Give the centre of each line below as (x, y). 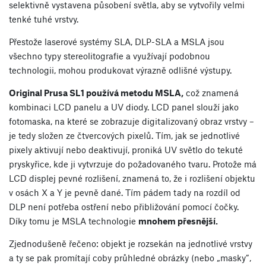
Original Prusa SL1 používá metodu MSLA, (96, 93)
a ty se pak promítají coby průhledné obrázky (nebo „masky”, (130, 258)
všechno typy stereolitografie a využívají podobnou (110, 56)
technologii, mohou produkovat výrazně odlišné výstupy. (120, 70)
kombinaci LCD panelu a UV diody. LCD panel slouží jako (124, 107)
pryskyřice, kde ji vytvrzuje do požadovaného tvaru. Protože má (133, 164)
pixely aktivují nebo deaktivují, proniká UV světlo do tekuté (126, 150)
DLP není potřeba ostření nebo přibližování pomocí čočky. (124, 207)
